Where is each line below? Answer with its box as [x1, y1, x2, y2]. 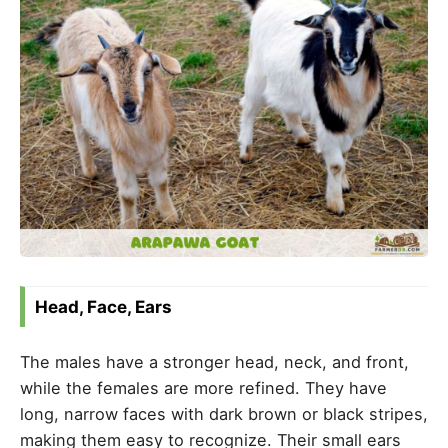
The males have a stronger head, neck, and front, [20, 351, 409, 372]
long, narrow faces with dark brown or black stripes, [20, 403, 428, 424]
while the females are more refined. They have [20, 377, 387, 398]
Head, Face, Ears [35, 296, 172, 317]
